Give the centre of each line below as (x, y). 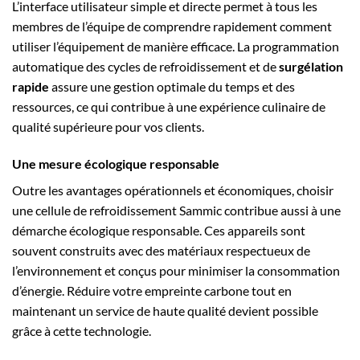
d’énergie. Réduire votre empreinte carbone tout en (152, 290)
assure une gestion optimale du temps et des (172, 86)
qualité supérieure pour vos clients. (108, 126)
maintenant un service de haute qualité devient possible (165, 310)
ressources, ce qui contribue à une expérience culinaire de (169, 106)
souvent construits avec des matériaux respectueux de (161, 250)
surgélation (311, 66)
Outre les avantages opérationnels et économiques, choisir (173, 190)
